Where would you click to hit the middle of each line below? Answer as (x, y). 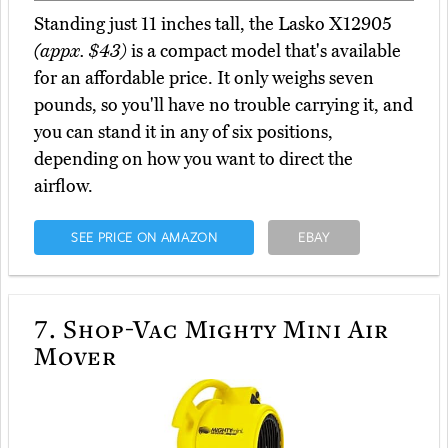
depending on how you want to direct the (193, 159)
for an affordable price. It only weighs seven (204, 78)
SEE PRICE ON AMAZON (144, 237)
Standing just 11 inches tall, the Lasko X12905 (213, 24)
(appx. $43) (80, 51)
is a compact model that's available (264, 51)
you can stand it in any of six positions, (183, 132)
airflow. (63, 186)
